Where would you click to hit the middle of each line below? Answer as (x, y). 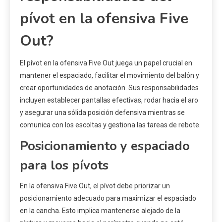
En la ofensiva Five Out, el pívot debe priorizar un (95, 186)
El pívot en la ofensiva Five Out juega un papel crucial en (106, 63)
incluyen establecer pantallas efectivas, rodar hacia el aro (109, 100)
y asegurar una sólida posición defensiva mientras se (102, 113)
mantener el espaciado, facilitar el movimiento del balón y (110, 76)
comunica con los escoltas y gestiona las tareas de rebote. (110, 125)
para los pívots (64, 166)
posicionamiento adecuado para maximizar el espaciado (108, 198)
